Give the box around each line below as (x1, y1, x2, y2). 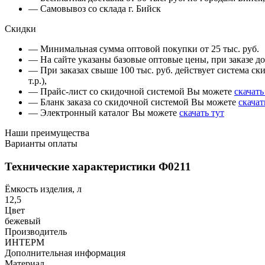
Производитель (5, 227, 67, 237)
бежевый (5, 216, 41, 227)
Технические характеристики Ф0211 (5, 160, 191, 173)
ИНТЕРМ (5, 237, 44, 248)
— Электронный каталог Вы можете (28, 107, 177, 118)
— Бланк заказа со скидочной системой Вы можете (28, 96, 236, 107)
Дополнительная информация (5, 248, 125, 258)
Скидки (5, 23, 36, 34)
